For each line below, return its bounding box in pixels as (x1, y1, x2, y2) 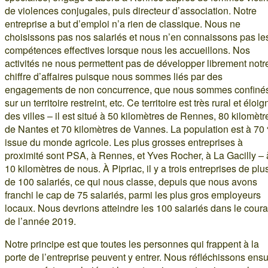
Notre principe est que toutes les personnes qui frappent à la (5, 236, 259, 251)
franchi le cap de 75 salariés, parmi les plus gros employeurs (5, 187, 261, 202)
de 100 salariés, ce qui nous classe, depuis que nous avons (5, 174, 257, 188)
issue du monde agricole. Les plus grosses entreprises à (5, 135, 243, 149)
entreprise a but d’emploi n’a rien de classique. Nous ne (5, 16, 240, 31)
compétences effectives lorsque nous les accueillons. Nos (5, 42, 250, 57)
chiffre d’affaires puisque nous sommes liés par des (5, 69, 223, 83)
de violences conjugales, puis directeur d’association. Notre (5, 3, 257, 17)
